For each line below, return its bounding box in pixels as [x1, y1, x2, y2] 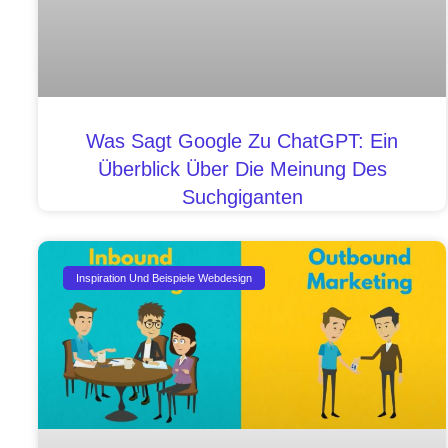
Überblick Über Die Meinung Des [97, 158, 387, 181]
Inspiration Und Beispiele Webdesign [76, 271, 253, 284]
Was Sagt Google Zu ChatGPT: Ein [86, 130, 398, 153]
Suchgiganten [181, 186, 303, 209]
